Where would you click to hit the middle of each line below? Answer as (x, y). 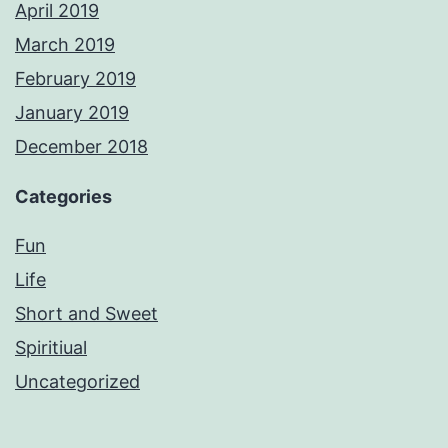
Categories (63, 197)
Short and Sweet (86, 314)
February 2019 (75, 79)
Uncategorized (77, 382)
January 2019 (72, 113)
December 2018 (81, 147)
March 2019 (65, 45)
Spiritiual (51, 348)
